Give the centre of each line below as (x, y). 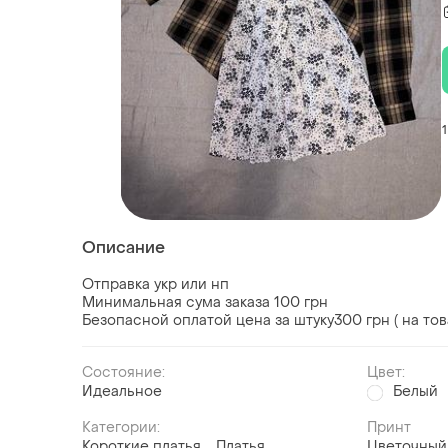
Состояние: (123, 373)
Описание (123, 248)
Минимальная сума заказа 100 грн (205, 303)
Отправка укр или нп (155, 285)
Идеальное (122, 392)
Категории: (121, 428)
